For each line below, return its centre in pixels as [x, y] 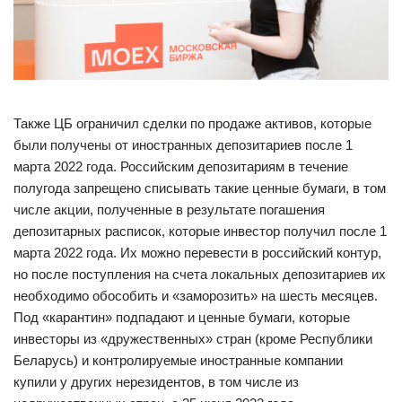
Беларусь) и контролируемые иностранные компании [178, 360]
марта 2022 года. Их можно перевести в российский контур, [197, 252]
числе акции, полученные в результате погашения [169, 209]
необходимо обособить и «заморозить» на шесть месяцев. [196, 295]
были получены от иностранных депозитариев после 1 [183, 144]
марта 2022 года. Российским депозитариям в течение [181, 166]
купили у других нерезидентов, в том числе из [156, 381]
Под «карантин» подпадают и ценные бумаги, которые [182, 317]
